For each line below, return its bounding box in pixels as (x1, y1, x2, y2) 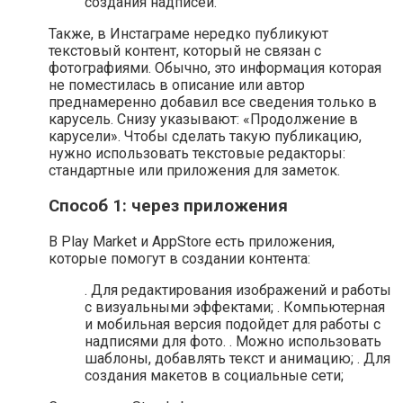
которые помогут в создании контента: (49, 249, 310, 267)
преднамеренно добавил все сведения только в (49, 94, 377, 112)
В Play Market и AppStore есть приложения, (49, 232, 335, 250)
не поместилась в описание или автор (49, 76, 305, 94)
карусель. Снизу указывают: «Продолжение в (49, 111, 358, 129)
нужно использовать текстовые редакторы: (49, 145, 345, 163)
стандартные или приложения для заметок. (49, 162, 340, 180)
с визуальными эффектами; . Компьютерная (85, 298, 385, 316)
